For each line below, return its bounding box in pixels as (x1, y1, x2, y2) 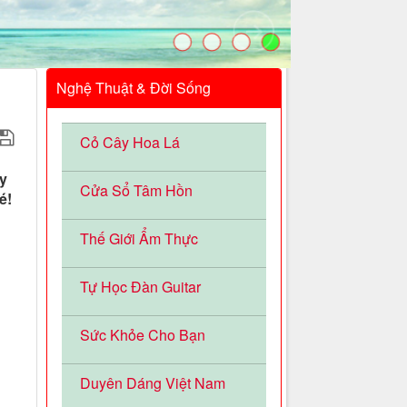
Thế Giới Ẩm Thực (79, 228, 198, 250)
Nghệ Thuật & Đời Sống (55, 77, 211, 99)
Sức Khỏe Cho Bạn (79, 324, 205, 346)
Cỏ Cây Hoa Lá (79, 132, 180, 154)
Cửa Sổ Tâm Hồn (79, 180, 193, 202)
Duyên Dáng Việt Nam (79, 372, 225, 394)
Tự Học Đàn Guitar (79, 276, 201, 298)
